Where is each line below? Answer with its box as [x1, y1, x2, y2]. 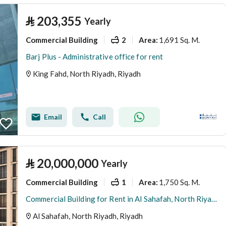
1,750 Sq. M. [159, 177, 200, 187]
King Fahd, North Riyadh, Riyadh [33, 69, 141, 78]
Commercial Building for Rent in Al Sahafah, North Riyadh [211, 194, 217, 203]
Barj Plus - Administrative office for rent [26, 52, 163, 61]
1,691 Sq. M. [159, 35, 200, 44]
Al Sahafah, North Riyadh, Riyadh [33, 211, 143, 220]
